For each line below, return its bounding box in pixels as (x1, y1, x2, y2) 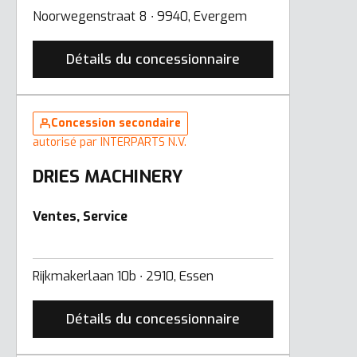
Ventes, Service (33, 207, 127, 225)
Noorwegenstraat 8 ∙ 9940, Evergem (33, 7, 247, 25)
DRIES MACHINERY (33, 164, 183, 188)
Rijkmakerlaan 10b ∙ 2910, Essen (33, 267, 214, 284)
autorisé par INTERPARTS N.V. (33, 134, 186, 150)
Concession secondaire (51, 115, 181, 131)
